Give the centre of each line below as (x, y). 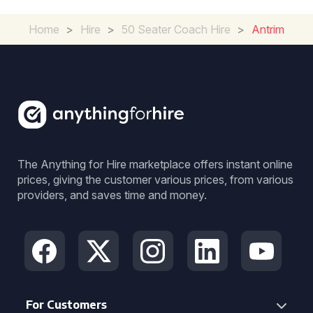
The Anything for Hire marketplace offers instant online (155, 164)
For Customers (66, 305)
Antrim (268, 29)
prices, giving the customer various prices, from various (155, 180)
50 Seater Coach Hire (176, 29)
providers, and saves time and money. (112, 195)
